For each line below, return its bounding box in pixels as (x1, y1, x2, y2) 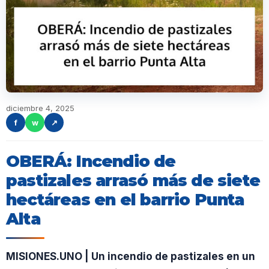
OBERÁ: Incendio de (6, 151, 176, 171)
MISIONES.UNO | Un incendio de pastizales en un (6, 250, 255, 262)
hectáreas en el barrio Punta (6, 190, 244, 210)
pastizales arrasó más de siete (6, 171, 261, 190)
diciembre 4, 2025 (6, 103, 74, 113)
